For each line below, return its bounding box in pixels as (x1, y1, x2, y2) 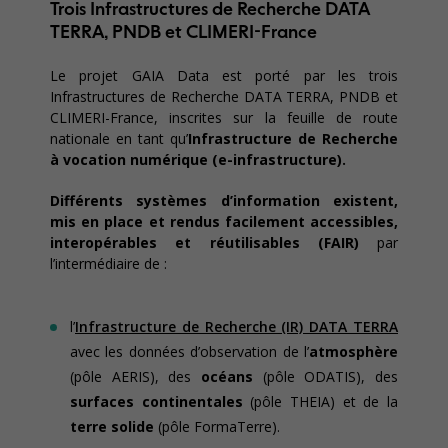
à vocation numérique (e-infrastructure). (50, 150, 346, 169)
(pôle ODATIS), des (253, 367, 398, 386)
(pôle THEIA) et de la (242, 392, 399, 411)
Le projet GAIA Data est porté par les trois (50, 66, 398, 85)
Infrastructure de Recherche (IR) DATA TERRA (75, 317, 398, 336)
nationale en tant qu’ (50, 129, 188, 148)
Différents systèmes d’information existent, (50, 191, 398, 210)
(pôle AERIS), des (70, 367, 201, 386)
